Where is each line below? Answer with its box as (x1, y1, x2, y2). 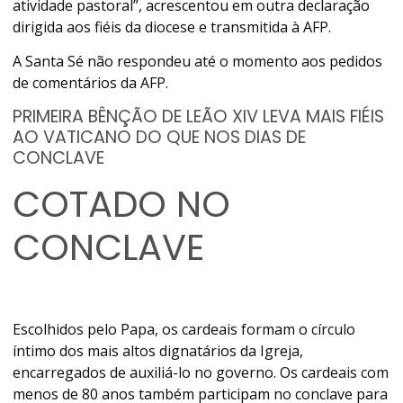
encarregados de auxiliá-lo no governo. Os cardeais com (13, 362, 390, 382)
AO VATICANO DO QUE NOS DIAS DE (13, 125, 307, 150)
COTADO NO (13, 179, 231, 230)
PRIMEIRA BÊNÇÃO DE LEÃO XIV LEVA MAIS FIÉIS (13, 104, 385, 130)
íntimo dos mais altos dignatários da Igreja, (13, 340, 304, 361)
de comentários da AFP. (13, 72, 169, 93)
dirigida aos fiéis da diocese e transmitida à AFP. (13, 16, 332, 37)
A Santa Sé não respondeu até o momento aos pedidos (13, 50, 383, 71)
